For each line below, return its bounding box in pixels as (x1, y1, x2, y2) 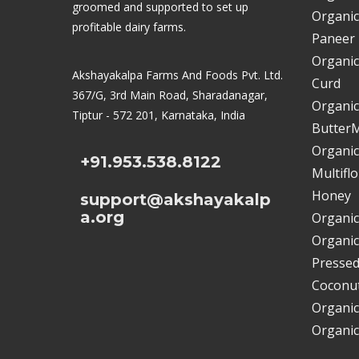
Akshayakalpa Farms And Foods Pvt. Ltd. (72, 67, 283, 83)
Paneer (311, 30, 355, 47)
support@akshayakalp (80, 190, 271, 209)
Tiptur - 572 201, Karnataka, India (72, 107, 245, 123)
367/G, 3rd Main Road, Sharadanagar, (72, 87, 268, 103)
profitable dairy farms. (72, 19, 186, 34)
